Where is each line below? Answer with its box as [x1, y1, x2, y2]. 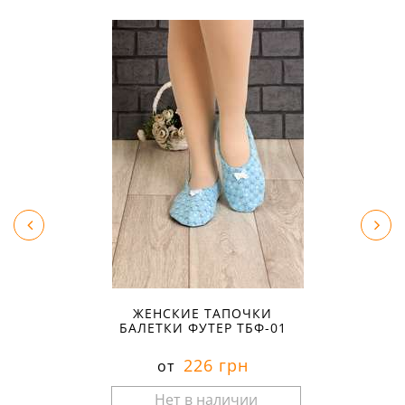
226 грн [177, 354, 249, 377]
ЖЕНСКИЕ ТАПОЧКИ [133, 305, 272, 323]
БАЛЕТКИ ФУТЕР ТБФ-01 [118, 319, 287, 337]
